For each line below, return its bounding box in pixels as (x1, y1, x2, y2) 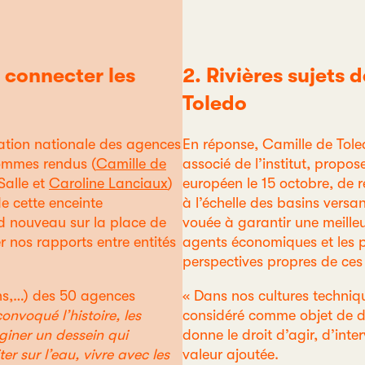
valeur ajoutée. (182, 345, 279, 363)
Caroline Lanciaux (49, 174, 168, 191)
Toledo (182, 91, 247, 115)
